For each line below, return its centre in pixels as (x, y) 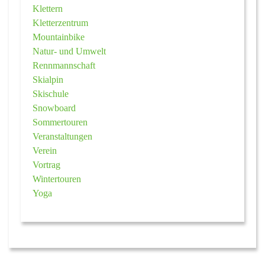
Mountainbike (59, 37)
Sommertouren (60, 122)
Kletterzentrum (60, 22)
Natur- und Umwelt (69, 51)
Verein (45, 150)
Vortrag (46, 164)
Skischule (51, 93)
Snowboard (54, 108)
